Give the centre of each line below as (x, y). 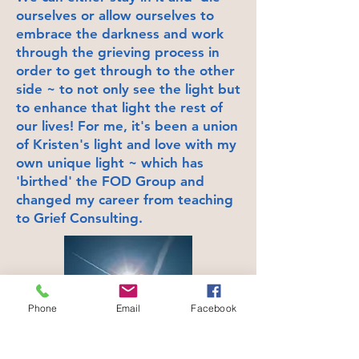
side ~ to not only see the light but (128, 89)
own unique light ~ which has (110, 162)
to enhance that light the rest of (119, 107)
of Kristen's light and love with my (126, 144)
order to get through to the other (125, 70)
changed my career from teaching (125, 199)
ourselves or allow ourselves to (117, 15)
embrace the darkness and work (120, 33)
